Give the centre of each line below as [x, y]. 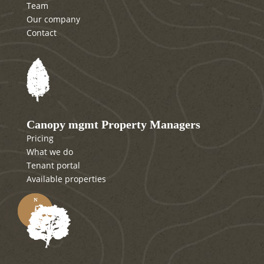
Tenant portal [53, 166]
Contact [41, 33]
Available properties [66, 179]
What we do [49, 152]
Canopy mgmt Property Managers [113, 125]
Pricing [40, 138]
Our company [53, 19]
